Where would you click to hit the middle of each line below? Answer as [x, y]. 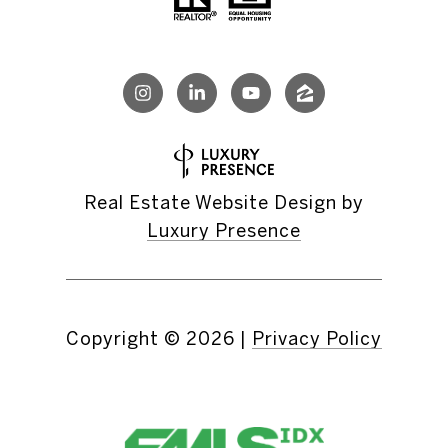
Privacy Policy [317, 339]
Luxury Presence [224, 231]
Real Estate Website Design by [224, 203]
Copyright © [123, 339]
